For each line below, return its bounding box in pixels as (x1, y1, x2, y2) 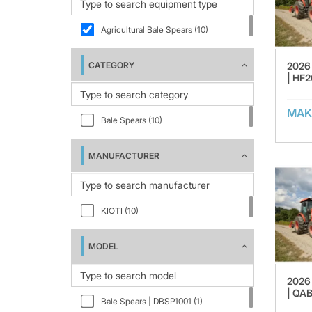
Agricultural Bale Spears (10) (101, 24, 208, 35)
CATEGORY (88, 60, 134, 70)
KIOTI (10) (101, 205, 139, 216)
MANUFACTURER (88, 150, 159, 161)
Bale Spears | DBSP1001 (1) (101, 296, 203, 306)
